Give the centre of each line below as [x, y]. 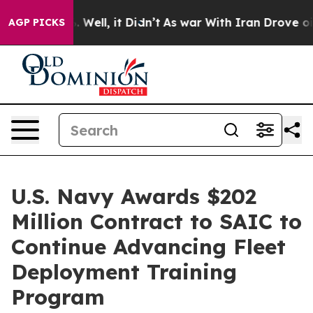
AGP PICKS [37, 22]
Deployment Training [124, 272]
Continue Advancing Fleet [148, 247]
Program [58, 297]
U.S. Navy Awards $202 [134, 196]
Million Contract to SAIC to [156, 221]
